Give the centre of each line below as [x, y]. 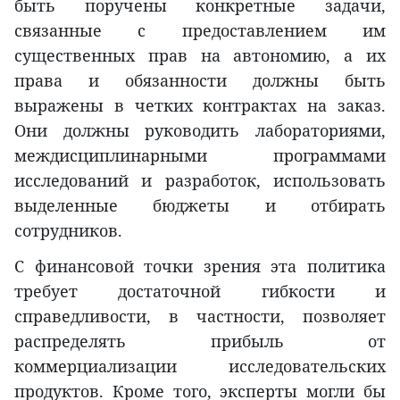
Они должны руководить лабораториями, [200, 131]
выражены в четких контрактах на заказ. [200, 106]
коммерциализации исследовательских [200, 367]
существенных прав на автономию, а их [200, 56]
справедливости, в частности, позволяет [200, 317]
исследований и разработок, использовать [200, 181]
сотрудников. [68, 231]
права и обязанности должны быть [200, 81]
